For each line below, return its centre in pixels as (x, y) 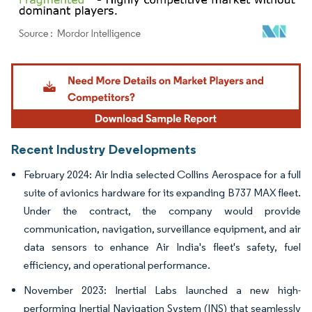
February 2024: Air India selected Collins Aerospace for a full (162, 175)
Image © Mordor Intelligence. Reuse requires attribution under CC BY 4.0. (148, 65)
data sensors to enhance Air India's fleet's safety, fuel (162, 247)
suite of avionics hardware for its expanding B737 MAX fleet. (162, 193)
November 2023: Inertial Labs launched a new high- (162, 290)
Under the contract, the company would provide (162, 211)
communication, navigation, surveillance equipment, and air (162, 229)
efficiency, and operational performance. (117, 265)
